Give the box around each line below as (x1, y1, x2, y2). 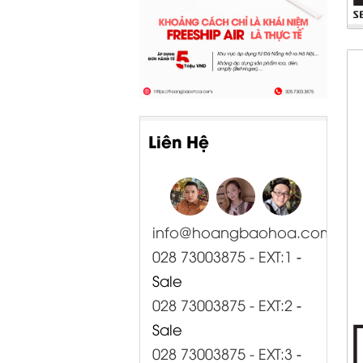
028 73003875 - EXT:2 (152, 294, 293, 315)
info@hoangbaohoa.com (152, 221, 334, 242)
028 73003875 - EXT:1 (152, 246, 293, 267)
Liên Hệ (148, 129, 209, 153)
